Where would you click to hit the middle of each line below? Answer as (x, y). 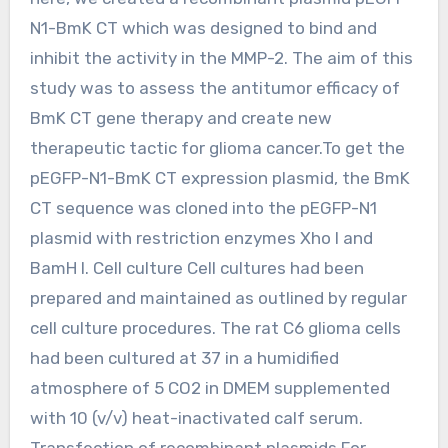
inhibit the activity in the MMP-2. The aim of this (221, 57)
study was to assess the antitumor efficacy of (214, 87)
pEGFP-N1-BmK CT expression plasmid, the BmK (219, 177)
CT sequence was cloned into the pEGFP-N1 (203, 207)
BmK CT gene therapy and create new (180, 117)
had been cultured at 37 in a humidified (184, 357)
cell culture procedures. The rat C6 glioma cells (215, 327)
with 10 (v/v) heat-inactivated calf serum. (196, 417)
